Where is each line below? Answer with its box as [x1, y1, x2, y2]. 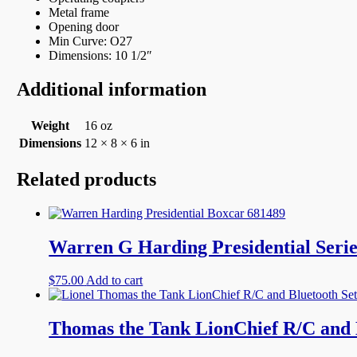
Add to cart [86, 273, 143, 288]
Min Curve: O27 [49, 33, 133, 48]
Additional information [17, 78, 207, 100]
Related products [17, 168, 157, 190]
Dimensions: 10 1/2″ [49, 48, 153, 62]
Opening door [49, 19, 120, 33]
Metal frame [49, 5, 110, 19]
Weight [31, 118, 70, 132]
